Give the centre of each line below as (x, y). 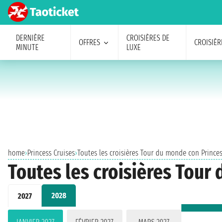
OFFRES (89, 42)
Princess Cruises (51, 153)
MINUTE (27, 47)
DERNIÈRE (30, 38)
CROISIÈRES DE (148, 38)
